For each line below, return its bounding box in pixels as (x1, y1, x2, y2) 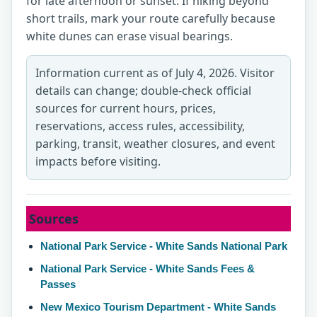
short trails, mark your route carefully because (26, 11, 275, 26)
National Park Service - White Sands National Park (40, 240, 287, 252)
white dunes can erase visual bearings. (26, 28, 233, 44)
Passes (40, 278, 76, 290)
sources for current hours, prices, (35, 100, 216, 116)
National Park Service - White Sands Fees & (40, 263, 255, 275)
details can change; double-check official (35, 83, 251, 98)
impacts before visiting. (35, 154, 161, 169)
